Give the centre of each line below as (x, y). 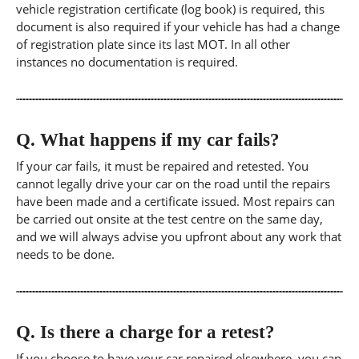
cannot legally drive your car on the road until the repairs (173, 184)
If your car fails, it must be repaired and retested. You (162, 166)
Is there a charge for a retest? (155, 332)
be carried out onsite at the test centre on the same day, (169, 219)
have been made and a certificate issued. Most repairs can (175, 201)
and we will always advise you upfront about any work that (179, 236)
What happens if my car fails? (157, 139)
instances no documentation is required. (127, 62)
